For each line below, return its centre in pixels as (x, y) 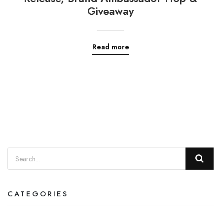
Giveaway (110, 11)
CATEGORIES (38, 194)
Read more (110, 47)
